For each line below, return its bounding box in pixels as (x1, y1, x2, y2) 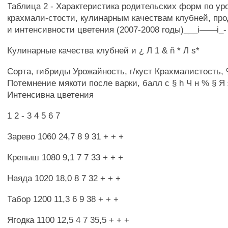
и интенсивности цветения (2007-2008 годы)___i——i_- (7, 24, 227, 35)
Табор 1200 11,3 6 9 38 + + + (7, 194, 119, 204)
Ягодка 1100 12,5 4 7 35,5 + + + (7, 215, 130, 225)
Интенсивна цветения (7, 90, 94, 100)
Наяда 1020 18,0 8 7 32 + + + (7, 173, 121, 183)
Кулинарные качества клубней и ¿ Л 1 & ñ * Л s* (7, 45, 200, 55)
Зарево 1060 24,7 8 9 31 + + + (7, 131, 124, 141)
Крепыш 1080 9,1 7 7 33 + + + (7, 152, 124, 162)
